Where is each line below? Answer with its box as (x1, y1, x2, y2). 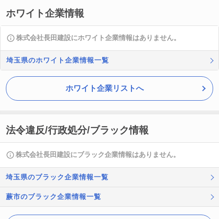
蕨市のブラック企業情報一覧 (6, 193, 101, 200)
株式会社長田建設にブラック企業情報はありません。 (16, 151, 180, 158)
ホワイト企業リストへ (66, 84, 144, 92)
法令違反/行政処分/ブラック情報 (6, 125, 149, 135)
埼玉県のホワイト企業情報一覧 (6, 56, 109, 64)
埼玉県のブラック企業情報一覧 (6, 173, 109, 181)
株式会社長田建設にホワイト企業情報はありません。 (16, 34, 180, 42)
